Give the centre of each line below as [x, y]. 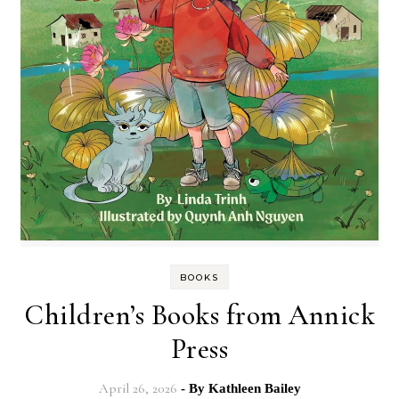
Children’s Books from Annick [199, 314]
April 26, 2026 [138, 388]
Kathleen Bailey [254, 388]
